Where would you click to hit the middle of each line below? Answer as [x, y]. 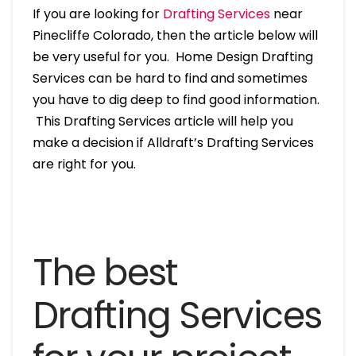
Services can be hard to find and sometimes [170, 78]
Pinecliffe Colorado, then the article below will [175, 35]
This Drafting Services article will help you [163, 121]
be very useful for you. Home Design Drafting [172, 56]
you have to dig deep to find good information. [176, 99]
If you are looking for [97, 14]
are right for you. [84, 164]
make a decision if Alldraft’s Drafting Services [173, 142]
